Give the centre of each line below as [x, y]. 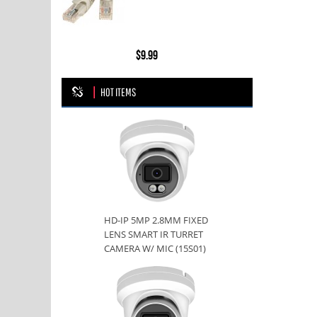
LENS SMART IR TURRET [154, 235]
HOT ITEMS [118, 92]
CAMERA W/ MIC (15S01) [155, 249]
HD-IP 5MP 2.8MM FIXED [156, 220]
